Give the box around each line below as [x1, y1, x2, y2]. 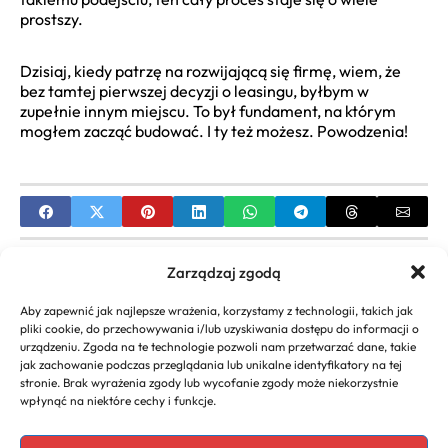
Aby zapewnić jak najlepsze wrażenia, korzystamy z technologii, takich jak [20, 303, 413, 318]
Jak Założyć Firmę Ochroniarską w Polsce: [77, 384, 368, 404]
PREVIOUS [80, 260, 135, 275]
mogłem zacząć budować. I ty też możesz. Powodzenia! [20, 121, 408, 142]
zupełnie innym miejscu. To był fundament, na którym [20, 101, 396, 122]
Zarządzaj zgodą [167, 262, 281, 282]
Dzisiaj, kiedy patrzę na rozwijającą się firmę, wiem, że [20, 61, 401, 82]
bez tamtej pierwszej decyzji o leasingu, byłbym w [20, 81, 369, 102]
